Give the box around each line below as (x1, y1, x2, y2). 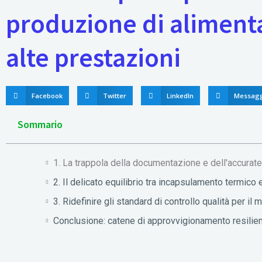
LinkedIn (167, 91, 194, 101)
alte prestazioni (6, 40, 181, 74)
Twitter (103, 91, 126, 101)
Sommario (18, 118, 63, 132)
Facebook (31, 91, 63, 101)
